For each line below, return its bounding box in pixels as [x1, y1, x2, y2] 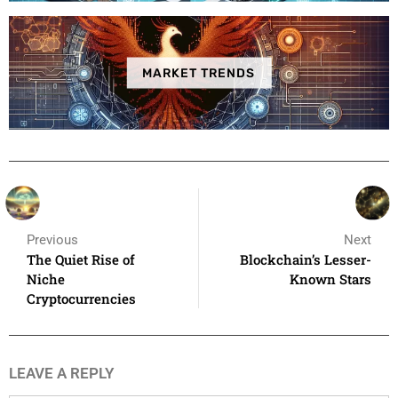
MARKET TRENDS [142, 65, 256, 81]
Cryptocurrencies [27, 289, 136, 307]
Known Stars [290, 270, 371, 289]
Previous [27, 231, 78, 248]
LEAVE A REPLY [9, 363, 114, 382]
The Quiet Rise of [27, 250, 135, 268]
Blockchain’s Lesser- [240, 251, 371, 269]
